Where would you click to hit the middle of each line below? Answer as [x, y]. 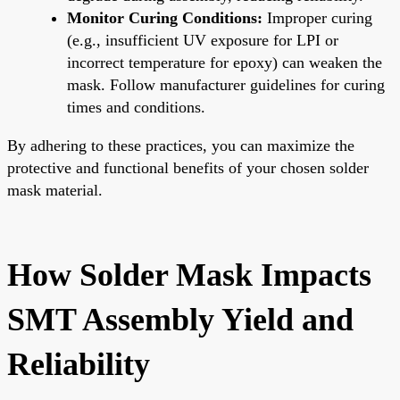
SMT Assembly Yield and [180, 319]
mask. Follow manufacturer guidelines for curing [226, 84]
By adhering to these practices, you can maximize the [181, 145]
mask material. [55, 190]
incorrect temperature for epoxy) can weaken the [225, 62]
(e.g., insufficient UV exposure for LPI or [203, 40]
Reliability [79, 364]
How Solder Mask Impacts [189, 275]
